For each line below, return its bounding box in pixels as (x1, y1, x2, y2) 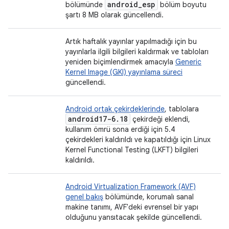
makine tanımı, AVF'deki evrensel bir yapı (65, 202, 198, 212)
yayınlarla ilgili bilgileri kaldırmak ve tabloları (65, 47, 209, 56)
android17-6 (68, 114, 116, 124)
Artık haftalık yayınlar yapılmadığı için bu (65, 37, 197, 46)
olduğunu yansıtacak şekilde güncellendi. (65, 213, 202, 222)
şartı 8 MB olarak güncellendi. (65, 10, 164, 19)
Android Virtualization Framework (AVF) (65, 182, 196, 191)
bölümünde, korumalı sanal (103, 192, 194, 201)
